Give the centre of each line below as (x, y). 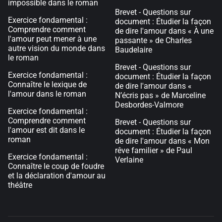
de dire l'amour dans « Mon (162, 141)
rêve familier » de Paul (154, 150)
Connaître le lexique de (47, 84)
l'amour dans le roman (47, 94)
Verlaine (129, 160)
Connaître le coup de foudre (56, 166)
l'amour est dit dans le (46, 130)
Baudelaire (134, 50)
